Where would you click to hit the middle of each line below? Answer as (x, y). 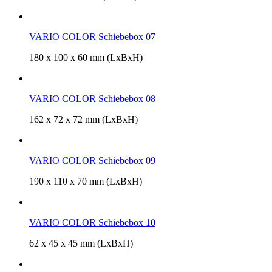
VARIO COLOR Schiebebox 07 (92, 36)
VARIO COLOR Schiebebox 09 (92, 160)
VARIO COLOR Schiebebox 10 (92, 222)
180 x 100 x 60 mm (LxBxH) (86, 57)
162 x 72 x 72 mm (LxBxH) (83, 119)
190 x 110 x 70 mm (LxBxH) (86, 181)
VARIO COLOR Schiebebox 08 (92, 98)
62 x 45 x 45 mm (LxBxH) (81, 243)
